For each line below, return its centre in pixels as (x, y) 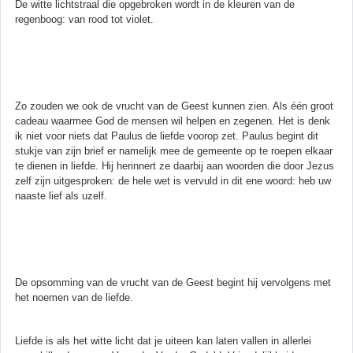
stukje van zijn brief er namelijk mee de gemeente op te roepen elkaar (174, 150)
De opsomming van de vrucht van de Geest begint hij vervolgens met (173, 282)
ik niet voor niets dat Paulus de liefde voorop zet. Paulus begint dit (167, 136)
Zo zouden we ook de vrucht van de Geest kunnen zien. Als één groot (174, 106)
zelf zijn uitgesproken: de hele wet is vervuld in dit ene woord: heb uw (173, 180)
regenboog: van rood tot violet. (84, 19)
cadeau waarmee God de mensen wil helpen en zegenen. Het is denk (173, 121)
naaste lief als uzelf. (61, 195)
